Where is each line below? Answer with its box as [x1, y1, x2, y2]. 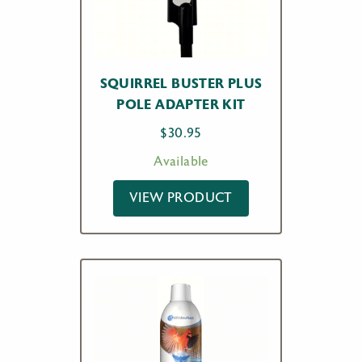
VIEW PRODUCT [129, 191, 233, 205]
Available [154, 154, 208, 169]
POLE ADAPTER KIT [116, 97, 246, 112]
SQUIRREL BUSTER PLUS [99, 76, 263, 91]
